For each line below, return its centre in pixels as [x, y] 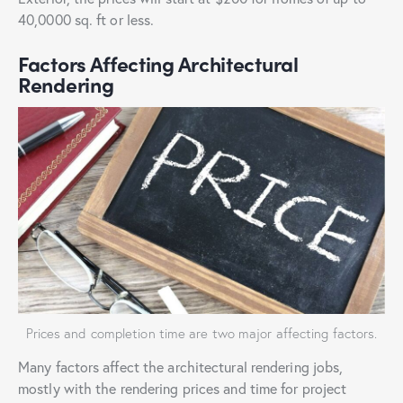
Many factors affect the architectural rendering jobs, [181, 366]
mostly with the [67, 388]
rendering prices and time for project [233, 388]
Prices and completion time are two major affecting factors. [201, 332]
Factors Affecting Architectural [158, 63]
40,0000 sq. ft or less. [86, 19]
